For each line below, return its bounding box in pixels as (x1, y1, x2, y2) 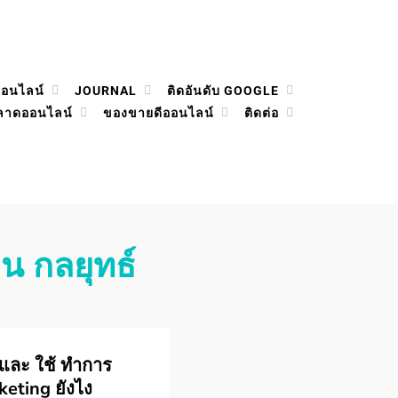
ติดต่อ (244, 106, 279, 120)
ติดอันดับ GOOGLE (167, 84, 279, 98)
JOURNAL (75, 84, 137, 98)
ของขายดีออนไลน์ (103, 106, 214, 120)
